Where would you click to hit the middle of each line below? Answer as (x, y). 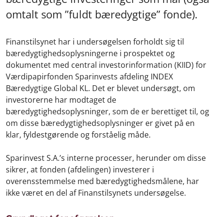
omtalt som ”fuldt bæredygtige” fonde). (102, 14)
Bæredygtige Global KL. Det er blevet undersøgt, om (101, 88)
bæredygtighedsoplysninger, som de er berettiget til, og (108, 111)
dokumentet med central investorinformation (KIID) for (106, 65)
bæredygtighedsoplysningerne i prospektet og (90, 53)
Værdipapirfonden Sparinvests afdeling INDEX (89, 77)
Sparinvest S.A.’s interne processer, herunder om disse (106, 158)
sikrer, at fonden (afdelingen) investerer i (80, 170)
